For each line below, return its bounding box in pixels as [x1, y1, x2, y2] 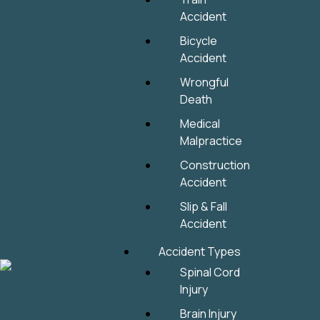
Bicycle [180, 33, 218, 49]
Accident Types [159, 244, 241, 259]
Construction [180, 157, 251, 173]
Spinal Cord [180, 264, 241, 280]
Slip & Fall [180, 199, 228, 214]
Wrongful [180, 74, 229, 90]
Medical [180, 116, 221, 131]
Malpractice [180, 133, 243, 149]
